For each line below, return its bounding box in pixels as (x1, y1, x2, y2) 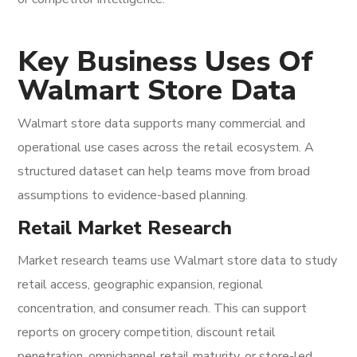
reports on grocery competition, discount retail (18, 324, 277, 341)
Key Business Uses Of (18, 42, 314, 81)
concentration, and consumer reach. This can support (18, 300, 308, 317)
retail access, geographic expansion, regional (18, 276, 264, 293)
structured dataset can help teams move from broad (18, 163, 311, 180)
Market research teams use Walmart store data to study (18, 252, 338, 269)
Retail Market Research (18, 215, 233, 241)
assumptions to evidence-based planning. (18, 186, 249, 204)
